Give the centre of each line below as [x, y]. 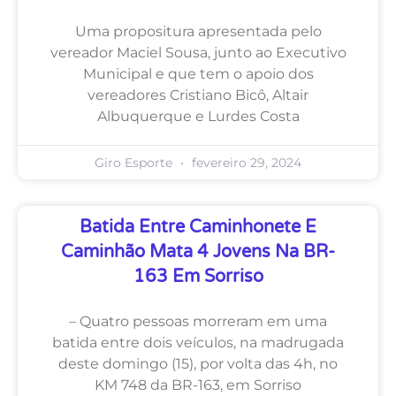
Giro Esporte [135, 162]
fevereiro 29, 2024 [245, 162]
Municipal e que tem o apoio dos [198, 73]
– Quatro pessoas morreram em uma [198, 321]
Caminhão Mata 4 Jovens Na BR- [198, 251]
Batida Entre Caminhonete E [198, 227]
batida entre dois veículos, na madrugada [198, 342]
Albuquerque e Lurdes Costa [198, 116]
